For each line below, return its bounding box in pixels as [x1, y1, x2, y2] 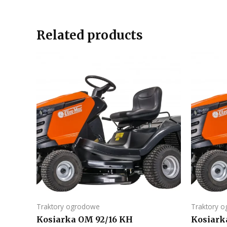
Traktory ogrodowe [36, 202, 100, 212]
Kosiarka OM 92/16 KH [36, 214, 133, 225]
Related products [36, 27, 143, 43]
